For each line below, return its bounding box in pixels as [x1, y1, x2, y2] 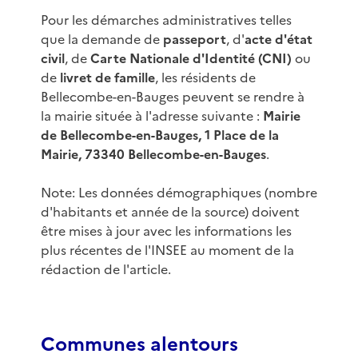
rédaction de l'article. [40, 260, 171, 280]
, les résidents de [154, 68, 256, 88]
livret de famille [59, 68, 155, 88]
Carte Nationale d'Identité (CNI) [89, 49, 292, 69]
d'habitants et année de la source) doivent [40, 202, 300, 222]
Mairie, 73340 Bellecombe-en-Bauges [40, 145, 266, 165]
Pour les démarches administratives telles [40, 10, 292, 30]
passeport [162, 30, 226, 50]
